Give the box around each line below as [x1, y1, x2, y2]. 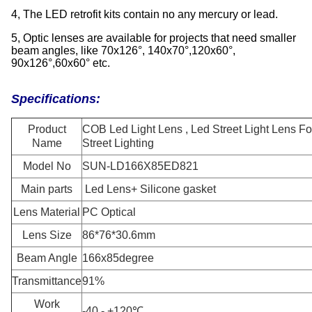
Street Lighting [82, 137, 154, 149]
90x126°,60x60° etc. [11, 57, 110, 69]
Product [27, 123, 66, 135]
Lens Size [22, 229, 72, 241]
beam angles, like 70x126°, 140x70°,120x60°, [11, 45, 235, 56]
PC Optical [82, 206, 136, 218]
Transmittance [12, 275, 81, 287]
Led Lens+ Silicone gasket [82, 183, 216, 195]
